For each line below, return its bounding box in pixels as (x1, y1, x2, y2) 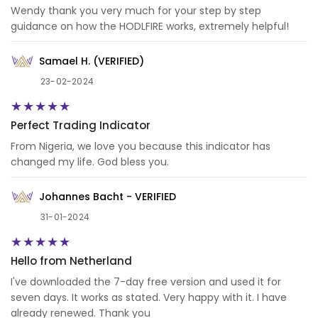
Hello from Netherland (11, 253, 132, 269)
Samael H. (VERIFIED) (39, 53, 144, 68)
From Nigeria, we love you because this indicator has (11, 139, 270, 154)
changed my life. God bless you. (11, 155, 169, 170)
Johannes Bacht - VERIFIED (39, 189, 176, 204)
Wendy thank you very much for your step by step (11, 4, 261, 18)
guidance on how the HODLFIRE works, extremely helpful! (11, 19, 289, 34)
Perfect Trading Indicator (11, 118, 150, 133)
